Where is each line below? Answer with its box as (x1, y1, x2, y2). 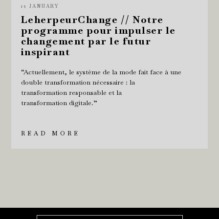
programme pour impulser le (21, 23, 176, 37)
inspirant (21, 45, 70, 58)
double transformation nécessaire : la (21, 77, 135, 87)
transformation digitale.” (21, 98, 97, 107)
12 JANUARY (21, 2, 59, 9)
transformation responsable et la (21, 88, 122, 97)
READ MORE (21, 129, 80, 137)
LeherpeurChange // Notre (21, 13, 164, 26)
